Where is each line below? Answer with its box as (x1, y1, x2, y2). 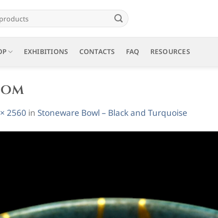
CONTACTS (79, 47, 115, 56)
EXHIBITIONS (23, 47, 69, 56)
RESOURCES (150, 47, 191, 56)
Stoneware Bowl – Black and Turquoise (37, 107, 187, 118)
